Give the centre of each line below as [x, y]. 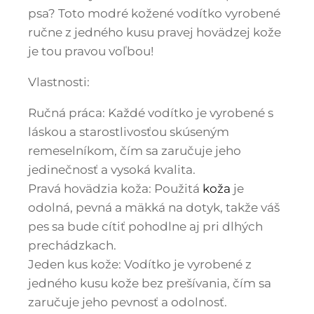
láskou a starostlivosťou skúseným [129, 131]
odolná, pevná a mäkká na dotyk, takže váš [154, 207]
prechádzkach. [72, 245]
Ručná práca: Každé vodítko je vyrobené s [151, 112]
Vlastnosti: [59, 82]
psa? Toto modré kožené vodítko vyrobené [154, 13]
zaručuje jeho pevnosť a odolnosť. [128, 302]
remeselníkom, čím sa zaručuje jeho [135, 150]
